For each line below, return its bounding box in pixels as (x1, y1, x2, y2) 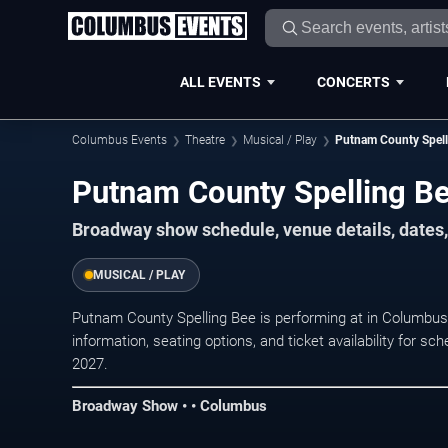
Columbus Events (72, 133, 167, 147)
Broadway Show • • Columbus (72, 397, 267, 416)
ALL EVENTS (179, 73, 261, 90)
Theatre (185, 133, 225, 147)
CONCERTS (316, 73, 390, 90)
